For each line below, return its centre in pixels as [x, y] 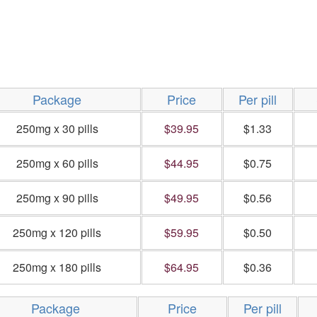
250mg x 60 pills [57, 163]
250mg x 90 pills [57, 198]
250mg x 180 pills [57, 267]
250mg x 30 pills [57, 128]
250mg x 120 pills [57, 232]
